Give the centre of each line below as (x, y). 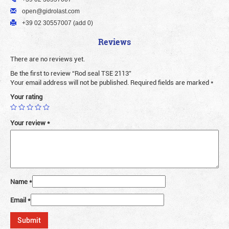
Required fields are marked (170, 83)
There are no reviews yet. (48, 59)
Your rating (26, 97)
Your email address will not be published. (70, 83)
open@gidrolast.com (50, 12)
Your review (29, 123)
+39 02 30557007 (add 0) (57, 23)
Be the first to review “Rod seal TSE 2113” (71, 73)
